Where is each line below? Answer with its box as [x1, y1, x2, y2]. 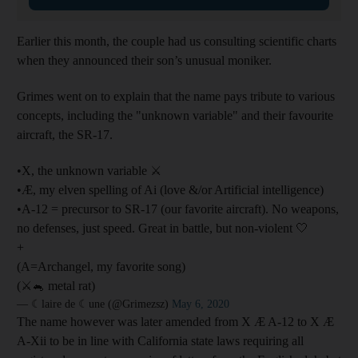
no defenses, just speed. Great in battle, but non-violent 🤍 [17, 221, 308, 235]
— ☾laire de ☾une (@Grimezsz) [17, 297, 172, 310]
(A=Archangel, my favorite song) [17, 259, 185, 273]
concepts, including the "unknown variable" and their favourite [17, 108, 333, 122]
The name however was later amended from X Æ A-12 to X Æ [17, 314, 334, 328]
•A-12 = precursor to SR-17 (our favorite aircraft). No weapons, [17, 201, 339, 216]
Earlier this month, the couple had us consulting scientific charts [17, 34, 336, 48]
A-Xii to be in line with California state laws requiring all [17, 333, 304, 348]
